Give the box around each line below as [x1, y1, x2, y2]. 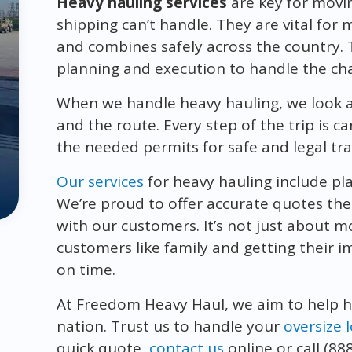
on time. [56, 258, 115, 280]
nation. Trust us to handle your [56, 315, 284, 336]
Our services [56, 170, 144, 192]
